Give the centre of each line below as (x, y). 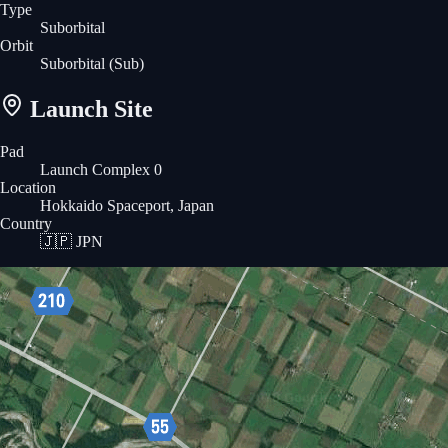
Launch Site (88, 108)
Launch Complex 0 (101, 169)
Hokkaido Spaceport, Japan (127, 205)
